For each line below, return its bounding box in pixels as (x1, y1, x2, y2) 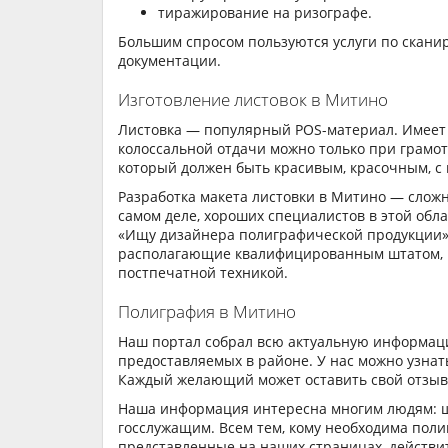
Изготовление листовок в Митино (118, 88, 388, 112)
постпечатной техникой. (118, 263, 288, 283)
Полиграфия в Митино (118, 300, 296, 324)
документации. (118, 51, 221, 71)
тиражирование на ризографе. (158, 2, 372, 22)
